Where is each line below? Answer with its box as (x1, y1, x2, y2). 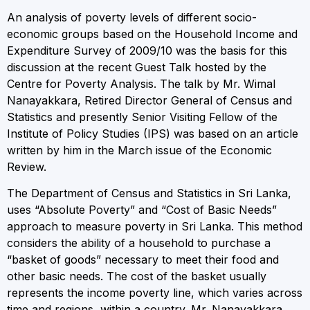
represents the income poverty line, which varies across (7, 286, 302, 300)
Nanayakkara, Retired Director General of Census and (7, 93, 292, 107)
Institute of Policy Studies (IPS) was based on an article (7, 126, 298, 140)
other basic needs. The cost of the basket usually (7, 269, 266, 284)
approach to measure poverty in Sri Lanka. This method (7, 219, 302, 234)
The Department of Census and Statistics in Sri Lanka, (7, 186, 291, 201)
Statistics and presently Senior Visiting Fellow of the (7, 109, 277, 124)
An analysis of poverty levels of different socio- (7, 10, 257, 24)
